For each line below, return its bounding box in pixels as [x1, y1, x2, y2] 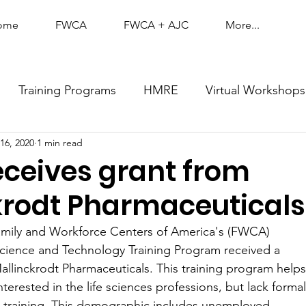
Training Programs [18, 83, 116, 98]
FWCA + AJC [124, 18, 189, 31]
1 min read [37, 137, 83, 150]
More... [225, 18, 260, 31]
